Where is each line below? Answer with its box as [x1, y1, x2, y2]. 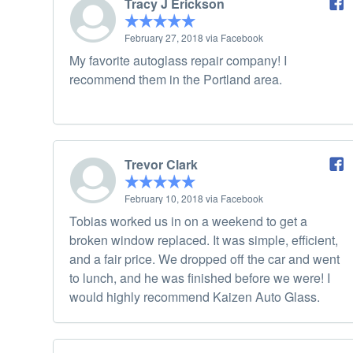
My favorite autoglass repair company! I [69, 51, 287, 70]
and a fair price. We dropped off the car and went [69, 250, 340, 269]
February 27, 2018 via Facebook [124, 31, 263, 45]
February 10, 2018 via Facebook [124, 191, 263, 206]
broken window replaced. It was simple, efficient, [69, 231, 338, 250]
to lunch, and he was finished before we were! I [69, 269, 330, 288]
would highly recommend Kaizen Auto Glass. [69, 288, 320, 307]
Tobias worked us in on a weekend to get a [69, 212, 307, 231]
